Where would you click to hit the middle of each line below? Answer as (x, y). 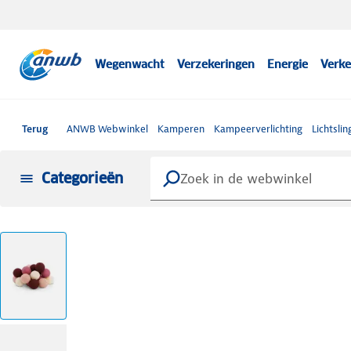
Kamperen (181, 129)
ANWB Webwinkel (107, 129)
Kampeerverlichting (258, 129)
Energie (288, 64)
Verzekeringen (216, 64)
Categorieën (83, 178)
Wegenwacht (130, 64)
